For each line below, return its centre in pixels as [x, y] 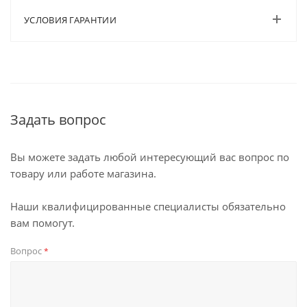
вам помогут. [42, 223]
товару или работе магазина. [83, 173]
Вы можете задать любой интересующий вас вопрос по [150, 157]
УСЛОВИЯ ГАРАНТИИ [70, 20]
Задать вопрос [58, 120]
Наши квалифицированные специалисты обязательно [148, 206]
